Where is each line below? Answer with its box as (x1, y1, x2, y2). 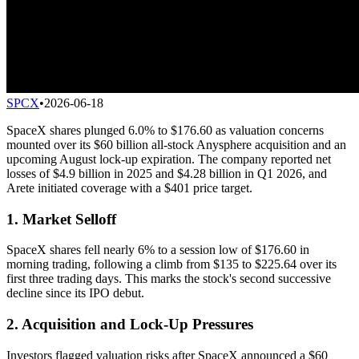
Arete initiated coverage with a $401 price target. (6, 180, 252, 195)
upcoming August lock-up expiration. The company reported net (6, 151, 331, 166)
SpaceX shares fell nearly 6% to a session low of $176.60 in (6, 243, 309, 257)
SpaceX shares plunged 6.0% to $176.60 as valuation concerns (6, 123, 324, 137)
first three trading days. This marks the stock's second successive (6, 272, 331, 286)
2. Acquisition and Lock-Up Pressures (6, 315, 253, 333)
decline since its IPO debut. (6, 286, 144, 301)
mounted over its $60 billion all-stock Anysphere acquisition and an (6, 137, 346, 151)
